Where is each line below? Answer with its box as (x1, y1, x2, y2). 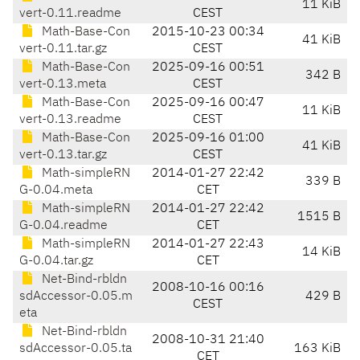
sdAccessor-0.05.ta (19, 342, 132, 356)
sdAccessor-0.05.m (19, 290, 133, 304)
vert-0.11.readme (19, 7, 121, 21)
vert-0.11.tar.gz (19, 43, 107, 56)
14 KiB (302, 246, 341, 260)
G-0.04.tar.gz (19, 255, 93, 268)
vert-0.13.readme (19, 113, 121, 127)
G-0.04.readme (19, 219, 108, 233)
